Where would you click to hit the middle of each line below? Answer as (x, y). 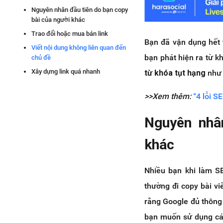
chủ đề (41, 57)
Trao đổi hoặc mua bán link (70, 34)
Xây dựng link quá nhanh (66, 71)
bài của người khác (58, 20)
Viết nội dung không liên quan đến (79, 48)
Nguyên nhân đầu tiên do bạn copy (80, 10)
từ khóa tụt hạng (175, 73)
